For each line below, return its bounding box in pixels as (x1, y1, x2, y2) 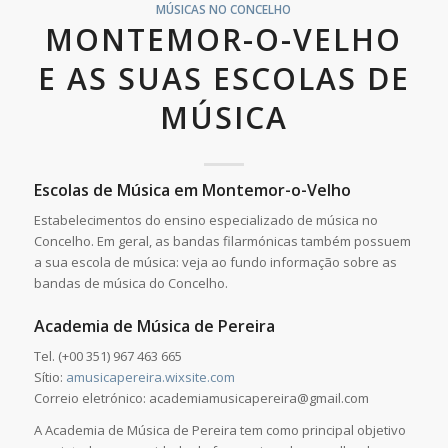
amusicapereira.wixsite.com (65, 368, 235, 387)
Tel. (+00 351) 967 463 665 (33, 347, 182, 366)
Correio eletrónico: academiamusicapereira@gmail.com (33, 389, 369, 408)
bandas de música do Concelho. (33, 274, 228, 293)
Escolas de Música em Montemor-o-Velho (33, 179, 351, 202)
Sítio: (33, 368, 66, 387)
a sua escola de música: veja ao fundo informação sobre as (33, 253, 397, 272)
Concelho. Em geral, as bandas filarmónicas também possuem (33, 232, 411, 251)
